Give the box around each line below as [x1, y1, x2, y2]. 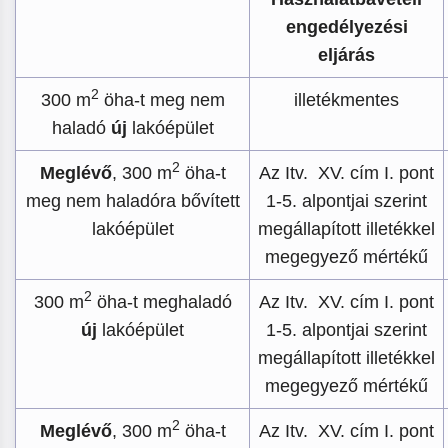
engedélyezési [285, 16, 408, 37]
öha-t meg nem [98, 89, 225, 110]
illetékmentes [294, 89, 399, 110]
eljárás [318, 44, 375, 65]
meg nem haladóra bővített [25, 190, 240, 211]
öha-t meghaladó [91, 291, 232, 312]
